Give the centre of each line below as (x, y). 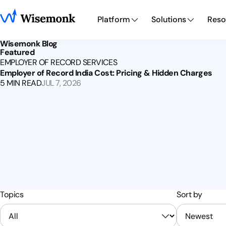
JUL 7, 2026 (61, 83)
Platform (114, 19)
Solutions (168, 19)
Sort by (189, 194)
